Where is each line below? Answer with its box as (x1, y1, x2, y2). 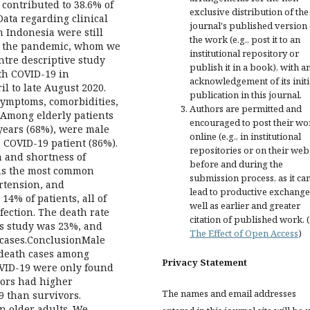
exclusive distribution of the (190, 6, 309, 18)
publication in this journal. (190, 89, 302, 101)
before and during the (190, 158, 283, 170)
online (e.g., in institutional (190, 130, 301, 143)
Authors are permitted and (190, 102, 302, 115)
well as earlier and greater (190, 199, 300, 212)
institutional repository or (190, 47, 299, 60)
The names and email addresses (162, 287, 296, 300)
